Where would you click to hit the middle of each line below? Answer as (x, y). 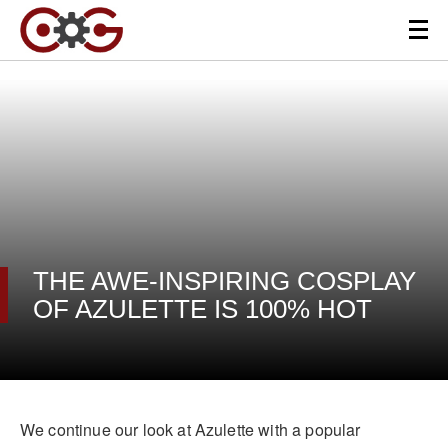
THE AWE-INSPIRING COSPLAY (224, 280)
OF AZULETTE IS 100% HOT (202, 308)
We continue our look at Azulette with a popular (190, 429)
